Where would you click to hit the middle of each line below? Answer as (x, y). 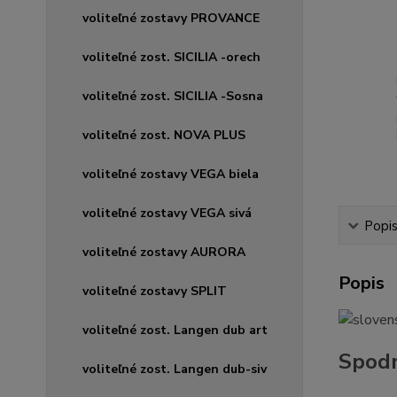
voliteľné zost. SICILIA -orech (171, 57)
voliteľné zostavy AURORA (164, 252)
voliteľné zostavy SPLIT (155, 291)
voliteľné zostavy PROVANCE (171, 18)
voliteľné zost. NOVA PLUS (164, 135)
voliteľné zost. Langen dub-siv (175, 369)
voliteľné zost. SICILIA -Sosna (173, 96)
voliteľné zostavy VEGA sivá (167, 213)
